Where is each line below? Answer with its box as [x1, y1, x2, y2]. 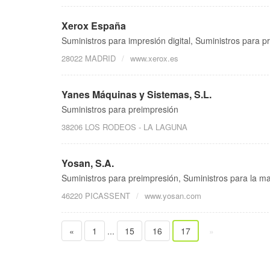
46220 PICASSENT [61, 190, 130, 202]
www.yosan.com [145, 190, 201, 202]
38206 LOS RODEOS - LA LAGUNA [61, 121, 187, 133]
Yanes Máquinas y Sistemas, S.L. [61, 87, 212, 102]
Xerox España [61, 19, 126, 33]
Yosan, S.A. [61, 156, 114, 171]
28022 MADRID [61, 52, 116, 64]
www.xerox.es [130, 52, 178, 64]
